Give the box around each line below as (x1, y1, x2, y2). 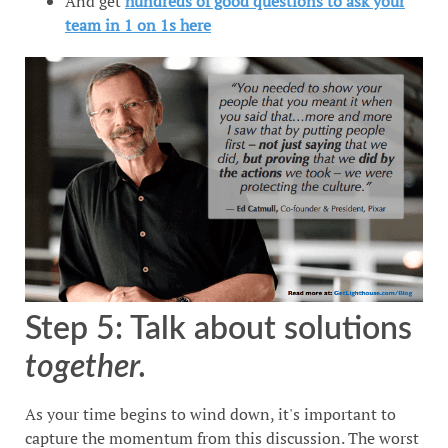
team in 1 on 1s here (65, 14, 211, 37)
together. (25, 351, 147, 384)
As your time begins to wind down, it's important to (25, 403, 396, 426)
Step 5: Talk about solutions (25, 313, 412, 346)
